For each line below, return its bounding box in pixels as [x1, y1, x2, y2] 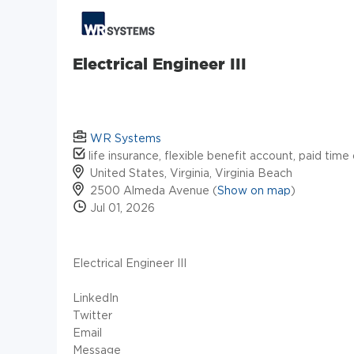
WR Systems [90, 132, 161, 145]
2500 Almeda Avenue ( [90, 184, 217, 197]
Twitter [73, 309, 112, 322]
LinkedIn [73, 292, 119, 304]
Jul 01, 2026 [87, 201, 155, 214]
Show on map [217, 184, 291, 197]
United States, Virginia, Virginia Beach [90, 167, 292, 179]
